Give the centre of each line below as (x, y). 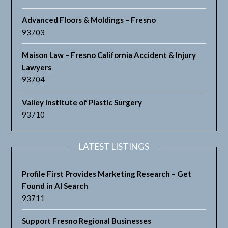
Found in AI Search (55, 186)
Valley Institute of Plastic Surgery (82, 103)
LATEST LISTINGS (114, 147)
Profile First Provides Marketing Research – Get (107, 174)
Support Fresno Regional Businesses (87, 221)
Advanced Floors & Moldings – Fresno (89, 20)
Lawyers (37, 67)
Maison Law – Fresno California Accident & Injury (109, 55)
